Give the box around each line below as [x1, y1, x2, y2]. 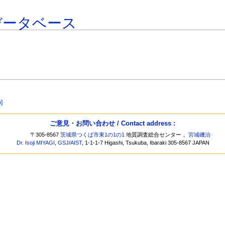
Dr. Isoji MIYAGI [17, 140, 55, 146]
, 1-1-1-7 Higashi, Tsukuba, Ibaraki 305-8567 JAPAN [82, 140, 210, 146]
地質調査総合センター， [125, 132, 189, 138]
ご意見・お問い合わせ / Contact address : [50, 119, 175, 127]
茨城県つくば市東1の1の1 [60, 132, 125, 138]
